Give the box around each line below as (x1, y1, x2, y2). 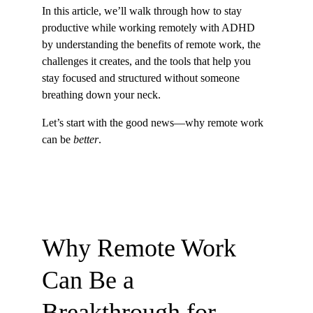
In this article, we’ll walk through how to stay (42, 5, 245, 17)
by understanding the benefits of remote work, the (42, 38, 263, 50)
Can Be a (42, 266, 140, 294)
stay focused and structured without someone (42, 72, 242, 84)
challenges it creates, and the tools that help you (42, 55, 254, 67)
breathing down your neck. (42, 89, 161, 101)
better (73, 133, 99, 145)
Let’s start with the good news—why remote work (42, 117, 266, 129)
